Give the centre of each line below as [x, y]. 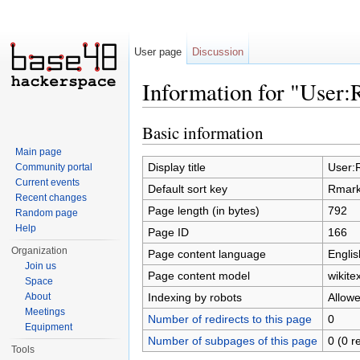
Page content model [198, 275]
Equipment [49, 327]
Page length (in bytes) [203, 210]
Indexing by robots [194, 297]
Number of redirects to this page [229, 319]
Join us [41, 266]
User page [158, 52]
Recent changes [51, 198]
